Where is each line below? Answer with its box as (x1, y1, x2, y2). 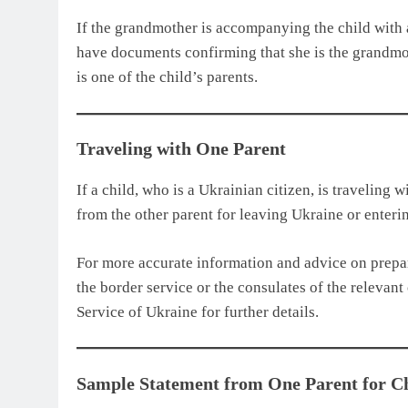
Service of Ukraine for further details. (76, 302, 319, 321)
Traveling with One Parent (76, 138, 286, 159)
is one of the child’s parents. (76, 68, 258, 87)
